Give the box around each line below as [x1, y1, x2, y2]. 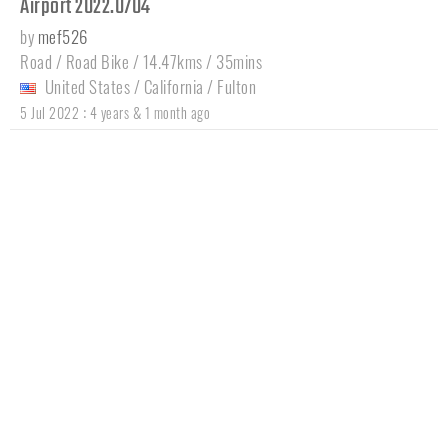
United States [44, 73, 130, 99]
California [143, 73, 204, 99]
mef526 [37, 23, 88, 49]
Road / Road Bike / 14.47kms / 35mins [20, 48, 262, 74]
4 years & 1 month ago [89, 101, 210, 123]
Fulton [217, 73, 256, 99]
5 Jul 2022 [20, 101, 79, 123]
